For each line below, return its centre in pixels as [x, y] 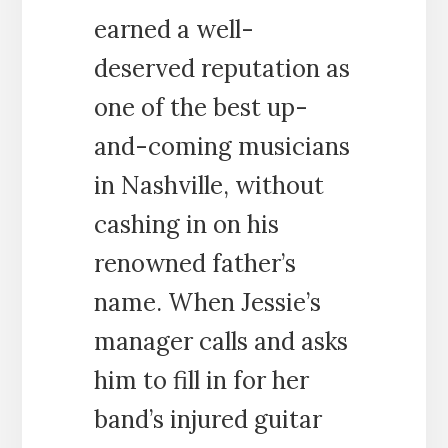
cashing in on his [186, 224]
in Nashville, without [208, 185]
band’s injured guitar [207, 419]
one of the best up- [200, 107]
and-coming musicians [221, 146]
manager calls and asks [220, 341]
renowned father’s [194, 263]
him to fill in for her [201, 380]
